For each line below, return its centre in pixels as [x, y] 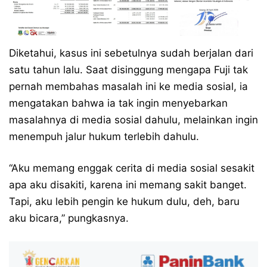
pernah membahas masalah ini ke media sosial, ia [128, 86]
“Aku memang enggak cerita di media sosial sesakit [132, 168]
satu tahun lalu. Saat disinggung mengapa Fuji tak [128, 69]
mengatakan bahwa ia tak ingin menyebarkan [118, 103]
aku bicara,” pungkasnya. [69, 218]
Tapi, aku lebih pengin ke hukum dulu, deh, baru [124, 201]
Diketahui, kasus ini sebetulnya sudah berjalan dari [131, 53]
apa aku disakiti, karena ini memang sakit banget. [128, 184]
